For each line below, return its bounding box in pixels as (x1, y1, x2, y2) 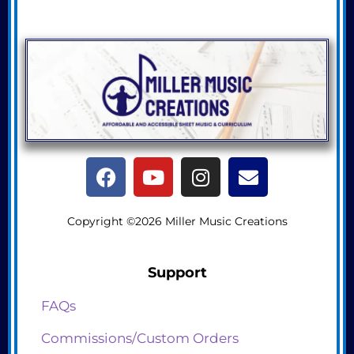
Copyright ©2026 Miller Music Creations (66, 214, 288, 229)
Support (147, 263, 207, 281)
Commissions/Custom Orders (41, 330, 239, 347)
